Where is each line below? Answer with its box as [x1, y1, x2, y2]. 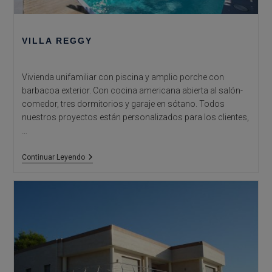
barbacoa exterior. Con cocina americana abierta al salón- [21, 86, 243, 96]
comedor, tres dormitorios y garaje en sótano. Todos [21, 99, 225, 109]
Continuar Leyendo [21, 153, 85, 162]
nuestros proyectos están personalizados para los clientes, [21, 112, 249, 123]
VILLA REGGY [21, 36, 92, 46]
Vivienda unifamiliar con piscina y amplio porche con [21, 72, 224, 83]
